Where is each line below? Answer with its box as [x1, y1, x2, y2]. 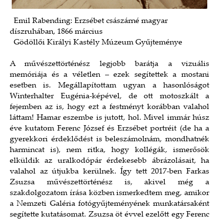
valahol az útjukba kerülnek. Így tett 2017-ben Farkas [10, 168, 209, 176]
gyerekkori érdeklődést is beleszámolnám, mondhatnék [10, 135, 209, 144]
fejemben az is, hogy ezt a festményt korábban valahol [10, 103, 209, 112]
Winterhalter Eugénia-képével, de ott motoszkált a [10, 92, 209, 101]
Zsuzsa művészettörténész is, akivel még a [10, 178, 209, 187]
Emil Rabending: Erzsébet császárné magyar [10, 17, 168, 26]
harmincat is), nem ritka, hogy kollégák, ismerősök [10, 146, 209, 155]
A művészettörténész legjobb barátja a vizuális [10, 60, 209, 69]
